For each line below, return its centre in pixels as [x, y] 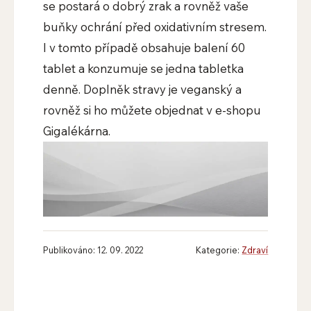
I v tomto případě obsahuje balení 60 [144, 48]
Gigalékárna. [76, 131]
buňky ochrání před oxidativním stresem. [154, 27]
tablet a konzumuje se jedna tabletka [143, 69]
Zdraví [255, 250]
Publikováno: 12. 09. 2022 [93, 250]
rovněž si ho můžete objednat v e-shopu [152, 110]
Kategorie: [219, 250]
